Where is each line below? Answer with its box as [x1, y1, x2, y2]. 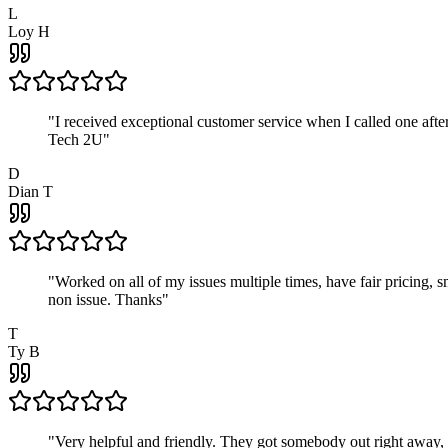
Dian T [8, 183, 53, 201]
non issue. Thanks [48, 291, 162, 309]
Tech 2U [48, 131, 103, 149]
